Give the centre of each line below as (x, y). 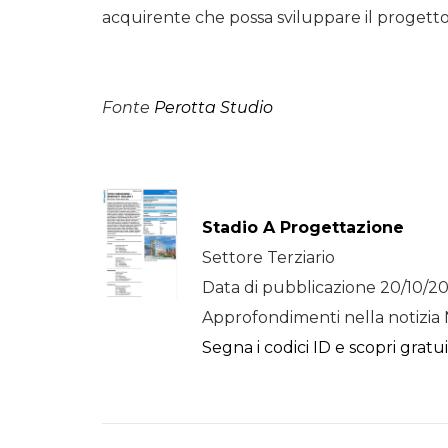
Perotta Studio (213, 107)
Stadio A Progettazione (303, 227)
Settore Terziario (268, 257)
